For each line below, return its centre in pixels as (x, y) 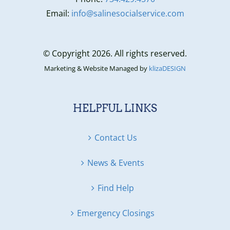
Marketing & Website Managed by (97, 69)
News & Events (116, 163)
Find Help (116, 188)
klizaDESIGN (167, 69)
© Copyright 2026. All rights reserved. (115, 54)
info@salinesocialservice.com (128, 14)
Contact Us (116, 138)
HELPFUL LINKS (115, 109)
